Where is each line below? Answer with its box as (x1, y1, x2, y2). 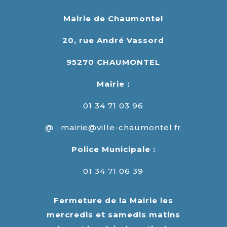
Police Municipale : (71, 144, 156, 154)
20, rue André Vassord (62, 35, 165, 45)
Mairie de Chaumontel (63, 13, 164, 23)
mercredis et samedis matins (46, 209, 180, 219)
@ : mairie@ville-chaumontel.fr (45, 122, 182, 132)
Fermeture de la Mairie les (53, 195, 173, 205)
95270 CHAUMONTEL (66, 57, 161, 67)
